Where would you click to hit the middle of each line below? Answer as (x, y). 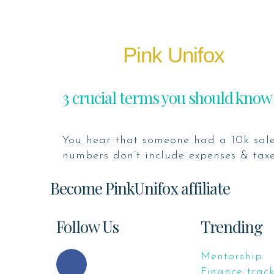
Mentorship (231, 257)
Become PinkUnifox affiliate (140, 188)
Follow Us (87, 227)
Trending (231, 227)
